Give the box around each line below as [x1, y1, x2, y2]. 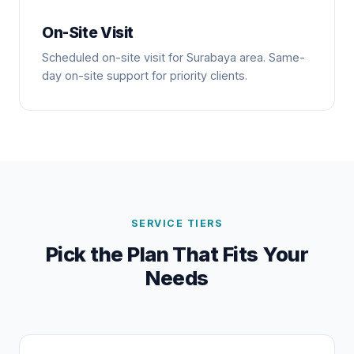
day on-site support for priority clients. [42, 69, 247, 83]
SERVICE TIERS [130, 217, 224, 230]
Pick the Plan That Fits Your [45, 242, 309, 267]
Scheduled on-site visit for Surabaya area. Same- [42, 51, 305, 65]
